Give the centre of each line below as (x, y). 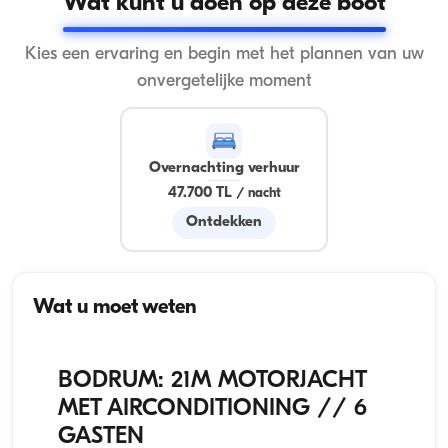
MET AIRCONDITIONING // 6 (212, 409)
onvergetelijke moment (224, 82)
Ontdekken (224, 223)
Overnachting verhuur (224, 168)
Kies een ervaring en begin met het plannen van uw (224, 55)
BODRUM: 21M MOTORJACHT (212, 381)
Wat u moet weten (115, 308)
